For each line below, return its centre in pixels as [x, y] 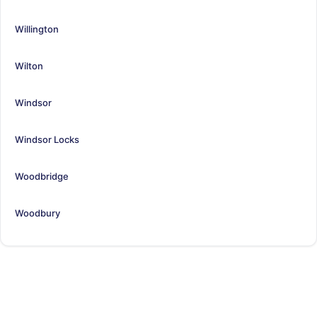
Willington [37, 29]
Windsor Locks [47, 139]
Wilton [29, 65]
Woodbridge [42, 176]
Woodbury [38, 213]
